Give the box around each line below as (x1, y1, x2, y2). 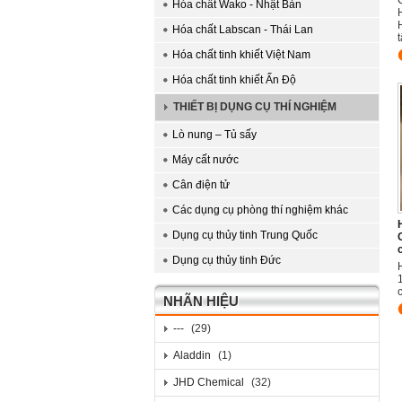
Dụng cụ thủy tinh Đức (172, 254, 281, 267)
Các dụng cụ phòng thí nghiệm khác (172, 204, 348, 216)
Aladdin (173, 349, 211, 362)
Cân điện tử (172, 179, 230, 191)
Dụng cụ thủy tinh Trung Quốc (172, 229, 318, 241)
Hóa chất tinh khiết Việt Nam (172, 48, 310, 61)
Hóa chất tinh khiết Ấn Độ (172, 74, 296, 86)
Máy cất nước (172, 153, 239, 166)
